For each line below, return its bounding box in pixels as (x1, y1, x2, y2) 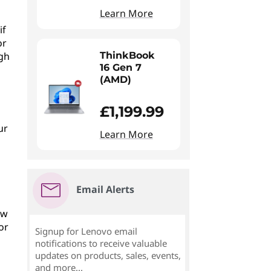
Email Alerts (76, 183, 134, 196)
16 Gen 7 (99, 62, 142, 73)
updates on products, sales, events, (34, 249, 181, 261)
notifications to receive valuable (34, 237, 167, 249)
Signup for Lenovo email (34, 225, 137, 237)
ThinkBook (99, 50, 155, 61)
